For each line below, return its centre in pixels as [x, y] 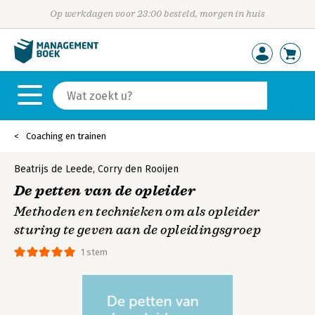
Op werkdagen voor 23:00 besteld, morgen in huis [157, 14]
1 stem [94, 252]
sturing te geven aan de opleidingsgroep [138, 230]
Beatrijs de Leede [53, 169]
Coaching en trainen [66, 136]
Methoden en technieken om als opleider [137, 212]
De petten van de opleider [105, 191]
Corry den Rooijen [138, 169]
